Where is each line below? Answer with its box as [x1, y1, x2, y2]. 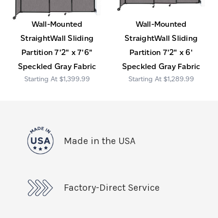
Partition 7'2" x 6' [129, 48, 193, 57]
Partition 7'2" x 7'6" [21, 48, 93, 57]
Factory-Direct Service [64, 182, 160, 194]
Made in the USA [64, 135, 135, 147]
